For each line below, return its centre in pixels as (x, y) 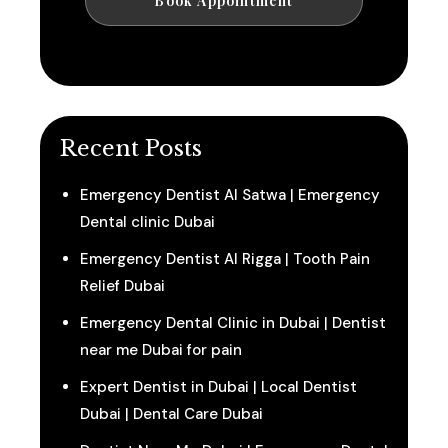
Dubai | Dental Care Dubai (171, 414)
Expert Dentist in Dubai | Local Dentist (218, 387)
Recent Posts (131, 149)
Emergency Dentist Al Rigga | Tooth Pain (225, 259)
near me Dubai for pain (161, 350)
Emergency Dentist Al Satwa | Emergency (230, 195)
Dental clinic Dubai (147, 222)
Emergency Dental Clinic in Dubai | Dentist (233, 323)
